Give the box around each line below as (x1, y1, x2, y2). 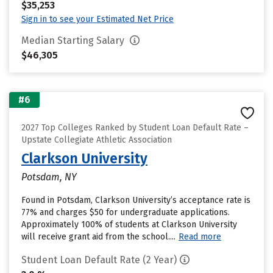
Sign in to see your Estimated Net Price (21, 14, 174, 24)
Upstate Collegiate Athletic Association (21, 135, 172, 145)
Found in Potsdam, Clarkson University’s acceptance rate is (21, 195, 250, 205)
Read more (179, 232, 221, 242)
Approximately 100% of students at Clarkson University (21, 219, 237, 230)
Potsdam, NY (21, 171, 77, 183)
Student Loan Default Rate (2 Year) (21, 254, 177, 266)
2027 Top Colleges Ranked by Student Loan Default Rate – (21, 122, 249, 133)
